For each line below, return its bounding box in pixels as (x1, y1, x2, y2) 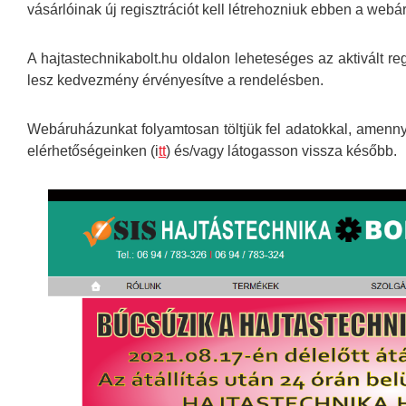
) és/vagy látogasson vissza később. (166, 143, 397, 159)
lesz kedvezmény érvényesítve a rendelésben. (27, 72, 324, 88)
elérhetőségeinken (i (27, 143, 159, 159)
